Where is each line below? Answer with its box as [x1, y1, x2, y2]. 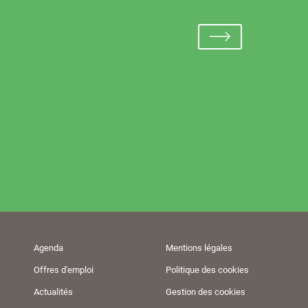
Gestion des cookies [165, 287, 245, 298]
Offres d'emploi [33, 264, 93, 275]
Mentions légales [165, 242, 232, 253]
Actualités [33, 287, 73, 298]
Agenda [33, 242, 63, 253]
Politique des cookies [165, 264, 249, 275]
